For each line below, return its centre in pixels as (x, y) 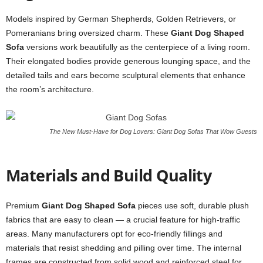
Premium (24, 205)
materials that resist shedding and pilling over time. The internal (124, 248)
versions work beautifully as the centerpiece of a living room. (137, 47)
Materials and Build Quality (109, 175)
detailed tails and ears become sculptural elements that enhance (126, 75)
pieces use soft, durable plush (192, 205)
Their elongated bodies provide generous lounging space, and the (128, 61)
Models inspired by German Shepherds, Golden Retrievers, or (121, 19)
